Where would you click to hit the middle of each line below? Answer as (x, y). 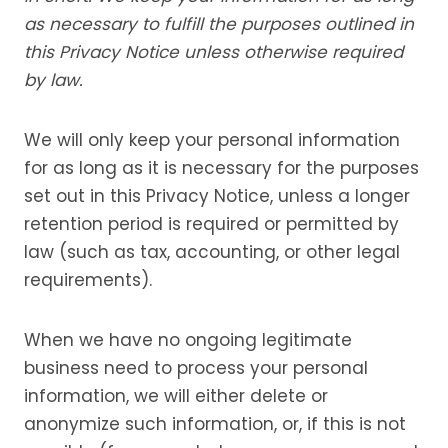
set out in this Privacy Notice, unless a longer (217, 196)
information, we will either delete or (176, 396)
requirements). (88, 280)
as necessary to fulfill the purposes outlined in (219, 24)
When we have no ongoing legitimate (188, 340)
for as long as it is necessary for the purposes (221, 168)
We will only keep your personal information (212, 140)
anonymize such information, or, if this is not (215, 424)
